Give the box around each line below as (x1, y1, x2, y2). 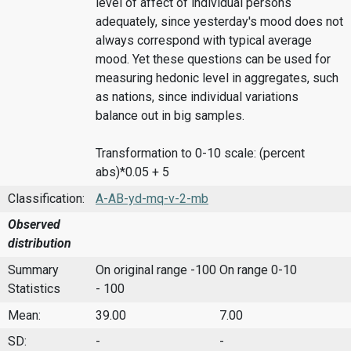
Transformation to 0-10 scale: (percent (96, 146, 305, 161)
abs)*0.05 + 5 (96, 165, 169, 180)
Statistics (8, 280, 60, 296)
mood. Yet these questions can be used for (96, 52, 331, 67)
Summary (8, 262, 59, 277)
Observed (8, 217, 60, 233)
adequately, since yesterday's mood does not (96, 14, 343, 30)
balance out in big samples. (96, 108, 244, 124)
